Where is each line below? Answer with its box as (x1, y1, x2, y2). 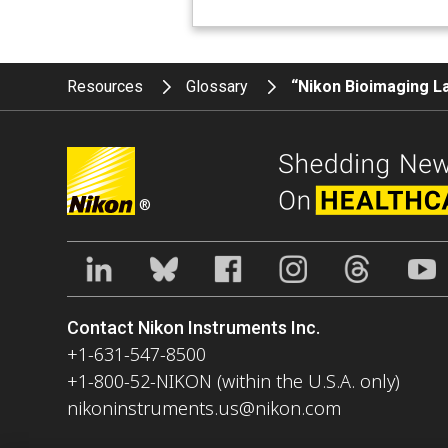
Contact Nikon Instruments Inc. (67, 316, 321, 338)
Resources (67, 77, 144, 97)
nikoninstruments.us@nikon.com (67, 395, 342, 420)
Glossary (186, 77, 249, 97)
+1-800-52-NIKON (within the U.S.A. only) (67, 368, 401, 393)
